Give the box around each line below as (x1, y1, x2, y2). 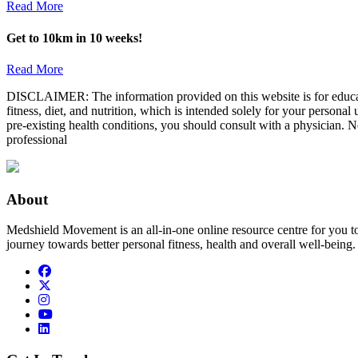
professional (6, 132, 67, 146)
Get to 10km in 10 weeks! (6, 30, 142, 45)
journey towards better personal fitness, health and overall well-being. (6, 237, 356, 252)
